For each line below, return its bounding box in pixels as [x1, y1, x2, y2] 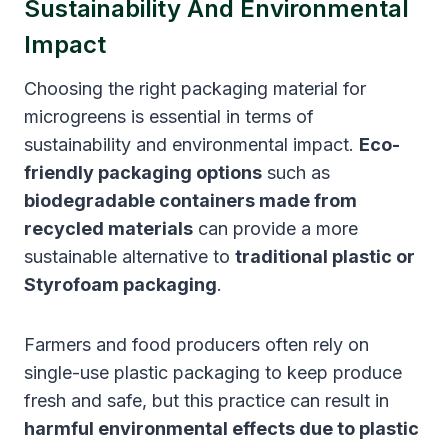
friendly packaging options [24, 161, 262, 183]
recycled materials [24, 217, 193, 239]
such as [262, 161, 330, 183]
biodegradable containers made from [24, 189, 357, 211]
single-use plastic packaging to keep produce [24, 361, 402, 383]
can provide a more [193, 217, 358, 239]
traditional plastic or [235, 245, 415, 267]
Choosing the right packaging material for [24, 77, 366, 99]
